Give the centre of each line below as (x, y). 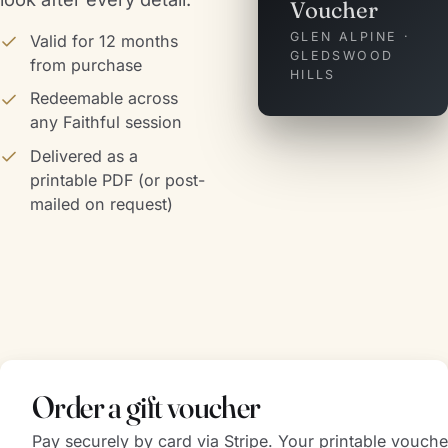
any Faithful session (106, 122)
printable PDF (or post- (117, 179)
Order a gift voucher (146, 406)
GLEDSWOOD (341, 55)
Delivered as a (84, 155)
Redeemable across (104, 98)
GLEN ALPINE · (350, 36)
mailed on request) (101, 203)
